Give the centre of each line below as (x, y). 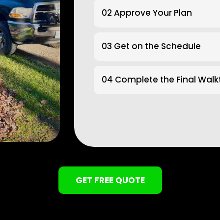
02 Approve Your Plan (147, 13)
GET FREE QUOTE (110, 180)
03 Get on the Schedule (151, 46)
